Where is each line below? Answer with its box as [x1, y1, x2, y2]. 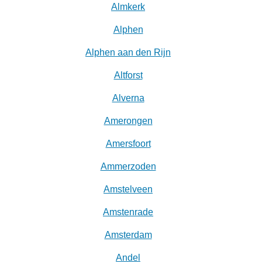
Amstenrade [103, 207, 153, 218]
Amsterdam [104, 230, 152, 240]
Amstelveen [104, 184, 153, 195]
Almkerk [111, 2, 145, 12]
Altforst [113, 70, 143, 81]
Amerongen [104, 116, 153, 126]
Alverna [112, 93, 144, 104]
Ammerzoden [100, 161, 156, 172]
